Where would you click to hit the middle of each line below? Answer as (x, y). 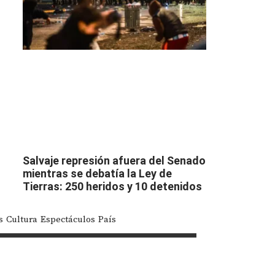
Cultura (22, 219)
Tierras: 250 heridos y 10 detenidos (112, 186)
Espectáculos (68, 219)
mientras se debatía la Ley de (97, 173)
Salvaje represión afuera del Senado (114, 160)
